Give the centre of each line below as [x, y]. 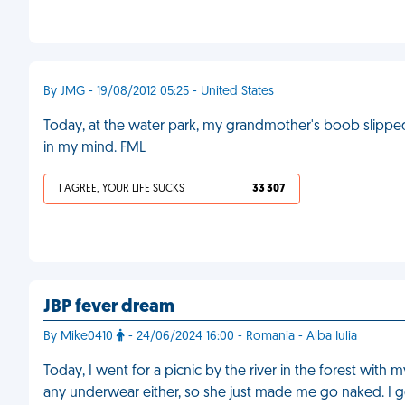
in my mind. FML [94, 148]
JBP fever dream [109, 307]
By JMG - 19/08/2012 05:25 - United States [159, 92]
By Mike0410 [80, 337]
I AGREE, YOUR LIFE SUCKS [122, 189]
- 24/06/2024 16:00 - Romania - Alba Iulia [241, 337]
